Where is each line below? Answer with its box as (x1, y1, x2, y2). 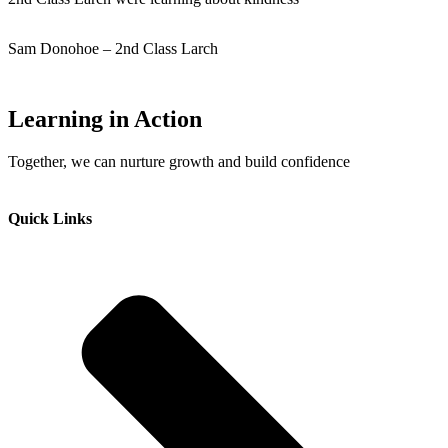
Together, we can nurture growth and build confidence (8, 152, 350, 170)
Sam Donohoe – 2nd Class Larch (8, 40, 218, 58)
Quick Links (8, 210, 92, 228)
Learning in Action (8, 105, 202, 132)
